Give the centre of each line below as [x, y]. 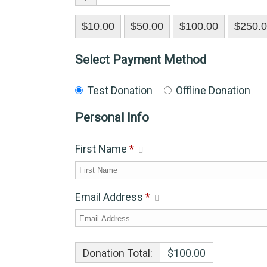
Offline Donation [213, 91]
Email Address [110, 197]
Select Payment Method [140, 60]
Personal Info [112, 118]
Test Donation [119, 91]
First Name [102, 149]
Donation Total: [117, 253]
